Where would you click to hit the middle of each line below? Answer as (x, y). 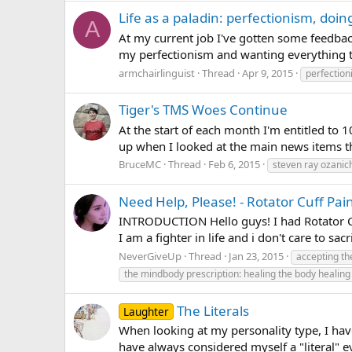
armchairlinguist (157, 73)
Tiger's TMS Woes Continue (203, 109)
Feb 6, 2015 (234, 165)
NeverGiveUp (150, 257)
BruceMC (140, 165)
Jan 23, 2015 (256, 257)
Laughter (146, 311)
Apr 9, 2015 (268, 73)
